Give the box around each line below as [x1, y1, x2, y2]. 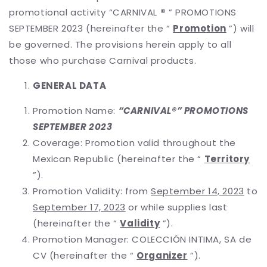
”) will [226, 22, 254, 35]
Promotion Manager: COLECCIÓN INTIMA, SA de [33, 233, 252, 246]
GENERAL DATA [33, 79, 107, 92]
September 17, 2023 [33, 201, 126, 213]
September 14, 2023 [151, 185, 244, 197]
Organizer [136, 249, 188, 262]
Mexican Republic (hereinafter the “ [33, 153, 204, 165]
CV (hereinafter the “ [33, 249, 137, 262]
